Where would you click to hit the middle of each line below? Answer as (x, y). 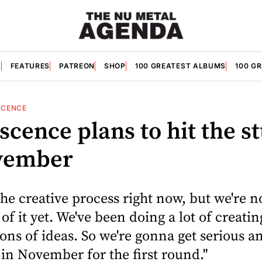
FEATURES (30, 65)
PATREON (77, 65)
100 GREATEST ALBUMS (180, 65)
